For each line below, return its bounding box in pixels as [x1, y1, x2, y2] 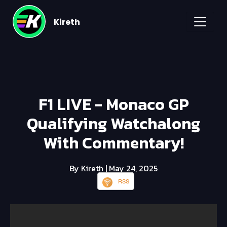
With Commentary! [43, 131, 184, 156]
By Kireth [69, 162, 105, 175]
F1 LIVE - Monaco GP [38, 92, 189, 117]
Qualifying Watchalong [27, 111, 200, 136]
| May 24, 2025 [105, 162, 158, 175]
